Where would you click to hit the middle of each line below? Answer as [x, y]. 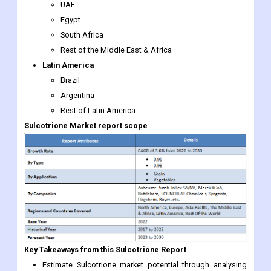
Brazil [70, 80]
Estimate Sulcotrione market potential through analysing [145, 265]
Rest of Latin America [98, 111]
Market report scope [108, 126]
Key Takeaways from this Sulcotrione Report [105, 250]
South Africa [82, 35]
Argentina [77, 96]
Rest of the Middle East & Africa [116, 50]
